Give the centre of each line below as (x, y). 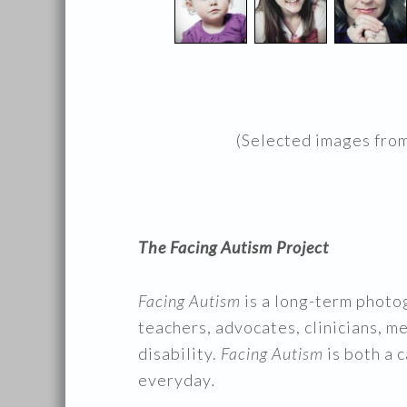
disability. (179, 353)
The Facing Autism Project (233, 247)
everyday (175, 380)
